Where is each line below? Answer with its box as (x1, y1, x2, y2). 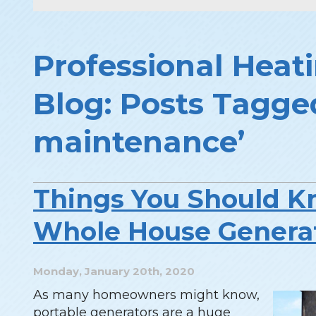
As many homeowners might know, (33, 286, 260, 303)
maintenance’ (33, 123, 245, 161)
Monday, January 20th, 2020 (33, 264, 195, 278)
